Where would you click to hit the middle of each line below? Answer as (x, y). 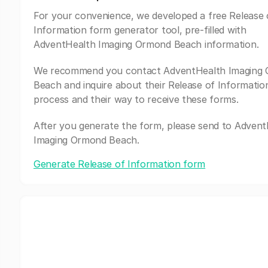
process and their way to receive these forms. (136, 99)
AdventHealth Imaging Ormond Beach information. (146, 44)
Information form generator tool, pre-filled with (140, 30)
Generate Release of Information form (120, 164)
